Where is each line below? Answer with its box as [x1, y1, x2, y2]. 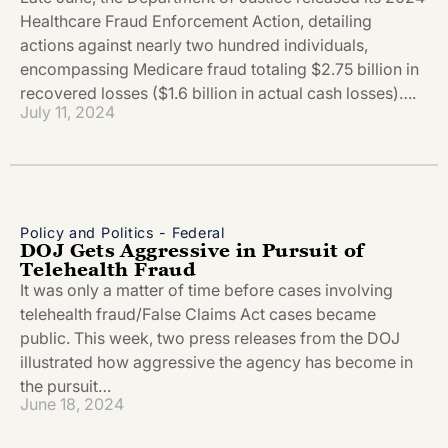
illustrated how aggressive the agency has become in [20, 351, 413, 372]
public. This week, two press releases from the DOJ [20, 327, 400, 348]
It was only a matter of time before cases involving [20, 279, 393, 300]
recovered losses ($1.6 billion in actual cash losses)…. [20, 83, 416, 104]
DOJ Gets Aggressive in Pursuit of [20, 237, 364, 261]
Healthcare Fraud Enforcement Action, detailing [20, 11, 372, 32]
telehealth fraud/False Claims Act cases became [20, 303, 376, 324]
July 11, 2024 [20, 101, 115, 122]
